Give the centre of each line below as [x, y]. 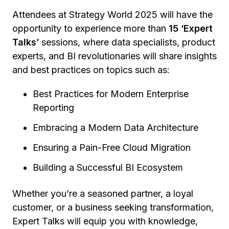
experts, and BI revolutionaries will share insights [114, 56]
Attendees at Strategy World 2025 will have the [112, 15]
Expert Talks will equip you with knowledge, [105, 221]
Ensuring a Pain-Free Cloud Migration [112, 148]
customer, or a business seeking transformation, [113, 208]
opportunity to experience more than [90, 29]
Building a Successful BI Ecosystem [108, 168]
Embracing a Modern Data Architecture [116, 128]
